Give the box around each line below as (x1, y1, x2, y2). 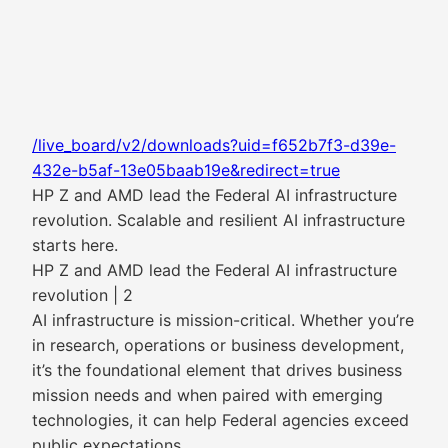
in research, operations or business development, (32, 335, 404, 355)
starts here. (32, 235, 118, 255)
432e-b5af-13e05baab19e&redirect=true (32, 160, 340, 180)
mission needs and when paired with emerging (32, 385, 383, 405)
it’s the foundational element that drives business (32, 360, 402, 380)
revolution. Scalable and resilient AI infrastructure (32, 210, 405, 230)
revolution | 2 (32, 285, 133, 305)
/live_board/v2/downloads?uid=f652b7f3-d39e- (32, 135, 396, 155)
